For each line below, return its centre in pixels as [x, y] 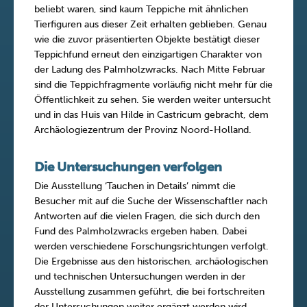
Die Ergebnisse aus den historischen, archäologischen [151, 261]
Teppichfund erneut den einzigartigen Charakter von [148, 54]
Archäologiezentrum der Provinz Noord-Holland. [143, 130]
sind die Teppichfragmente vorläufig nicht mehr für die [153, 84]
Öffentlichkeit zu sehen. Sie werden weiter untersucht [152, 99]
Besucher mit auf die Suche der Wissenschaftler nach [151, 201]
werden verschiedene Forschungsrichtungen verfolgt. [151, 246]
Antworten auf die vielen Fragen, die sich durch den [147, 216]
